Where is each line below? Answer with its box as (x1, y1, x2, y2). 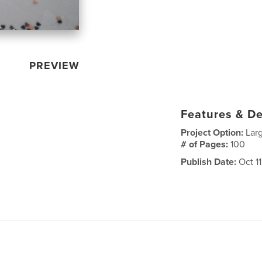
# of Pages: (181, 138, 231, 150)
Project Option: (181, 126, 246, 139)
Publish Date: (181, 156, 237, 168)
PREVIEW (29, 58, 80, 72)
